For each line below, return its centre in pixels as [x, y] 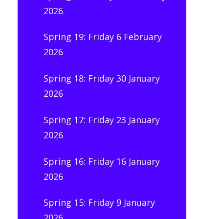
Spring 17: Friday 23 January [101, 120]
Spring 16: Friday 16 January [101, 161]
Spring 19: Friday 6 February [102, 37]
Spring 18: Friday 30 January [101, 78]
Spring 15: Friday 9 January [99, 203]
